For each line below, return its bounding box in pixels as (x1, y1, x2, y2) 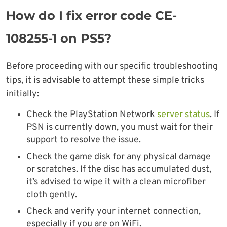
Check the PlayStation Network (26, 109, 157, 121)
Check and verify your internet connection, (26, 206, 201, 218)
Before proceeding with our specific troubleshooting (6, 61, 218, 73)
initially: (6, 88, 39, 100)
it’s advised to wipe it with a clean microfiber (26, 176, 206, 188)
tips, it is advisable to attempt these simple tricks (6, 74, 204, 87)
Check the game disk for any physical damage (26, 151, 211, 163)
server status (157, 109, 210, 121)
